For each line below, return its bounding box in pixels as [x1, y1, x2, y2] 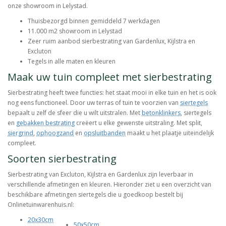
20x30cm [28, 215, 53, 224]
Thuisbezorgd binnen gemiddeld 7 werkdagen [28, 17, 160, 26]
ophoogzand [36, 129, 74, 138]
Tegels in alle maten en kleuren [28, 57, 116, 66]
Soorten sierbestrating [8, 152, 117, 166]
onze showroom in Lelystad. [8, 2, 88, 11]
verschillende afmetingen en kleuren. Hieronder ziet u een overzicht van [8, 180, 211, 189]
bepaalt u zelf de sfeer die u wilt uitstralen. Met [8, 108, 142, 118]
